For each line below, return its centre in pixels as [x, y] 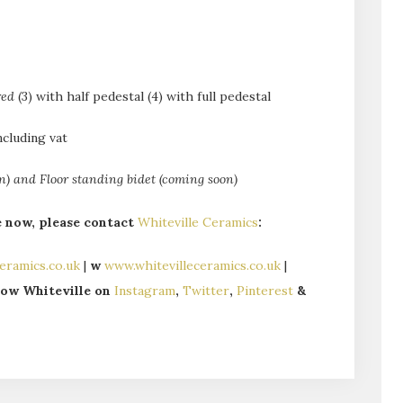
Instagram [145, 290]
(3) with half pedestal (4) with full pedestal [143, 96]
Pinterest [265, 290]
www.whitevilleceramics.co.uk [193, 265]
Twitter [206, 290]
